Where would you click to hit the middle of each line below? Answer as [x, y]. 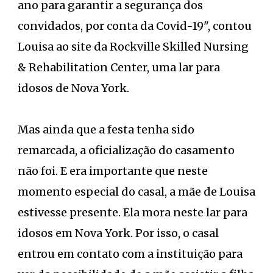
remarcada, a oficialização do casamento [126, 150]
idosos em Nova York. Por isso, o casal [118, 233]
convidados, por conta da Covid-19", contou [135, 26]
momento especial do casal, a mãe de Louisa [136, 191]
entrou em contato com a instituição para [130, 253]
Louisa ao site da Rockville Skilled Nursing [133, 46]
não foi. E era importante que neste [113, 171]
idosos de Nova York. [73, 88]
